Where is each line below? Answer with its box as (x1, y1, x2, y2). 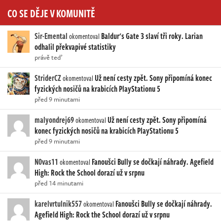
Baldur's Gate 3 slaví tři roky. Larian (101, 30, 203, 42)
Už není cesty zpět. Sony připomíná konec (95, 72, 212, 84)
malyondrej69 (35, 114, 74, 126)
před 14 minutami (35, 178, 83, 188)
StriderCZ (35, 72, 61, 84)
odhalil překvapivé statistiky (35, 41, 116, 53)
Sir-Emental (35, 30, 68, 42)
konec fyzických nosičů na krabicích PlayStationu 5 (35, 125, 179, 137)
